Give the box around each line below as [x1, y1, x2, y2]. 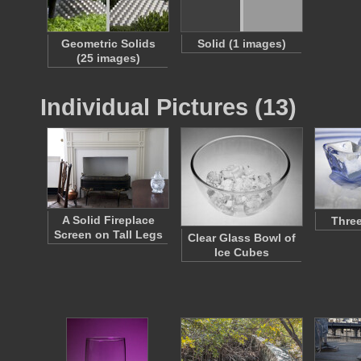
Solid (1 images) [197, 37, 286, 50]
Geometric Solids [60, 37, 156, 50]
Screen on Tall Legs [53, 228, 163, 241]
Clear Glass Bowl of [188, 231, 296, 244]
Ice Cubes [214, 246, 269, 259]
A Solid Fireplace [61, 214, 155, 226]
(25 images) [76, 52, 140, 64]
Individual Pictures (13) [40, 93, 297, 120]
